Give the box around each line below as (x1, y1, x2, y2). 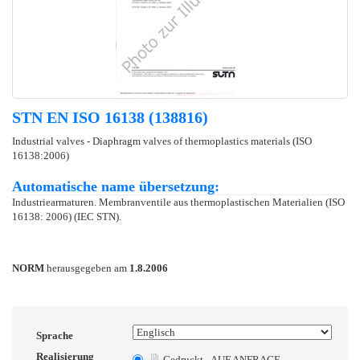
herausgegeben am (44, 261, 129, 274)
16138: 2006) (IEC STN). (12, 210, 121, 223)
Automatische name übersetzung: (12, 178, 219, 194)
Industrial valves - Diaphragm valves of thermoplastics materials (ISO (12, 134, 312, 147)
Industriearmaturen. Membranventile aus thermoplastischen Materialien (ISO (12, 195, 345, 208)
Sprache (36, 329, 73, 342)
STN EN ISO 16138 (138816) (12, 108, 208, 126)
